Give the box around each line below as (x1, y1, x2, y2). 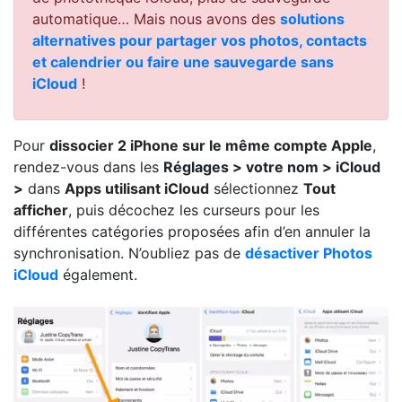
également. (58, 266, 137, 284)
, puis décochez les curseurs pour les (68, 201, 319, 220)
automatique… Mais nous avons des (32, 10, 280, 29)
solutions (280, 10, 345, 29)
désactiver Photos (245, 244, 372, 263)
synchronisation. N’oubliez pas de (13, 244, 245, 263)
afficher (13, 201, 68, 220)
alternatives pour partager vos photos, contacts (32, 31, 367, 50)
